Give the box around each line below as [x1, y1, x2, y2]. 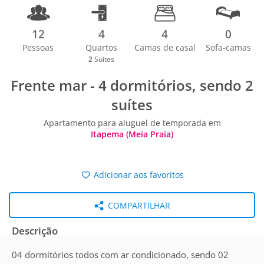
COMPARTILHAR [105, 200, 170, 211]
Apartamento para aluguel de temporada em [43, 117, 221, 128]
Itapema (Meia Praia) [91, 128, 173, 140]
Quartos [85, 42, 118, 53]
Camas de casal [134, 42, 196, 53]
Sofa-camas [205, 42, 251, 53]
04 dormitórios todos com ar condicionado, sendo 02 [12, 249, 229, 260]
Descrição [12, 224, 58, 237]
